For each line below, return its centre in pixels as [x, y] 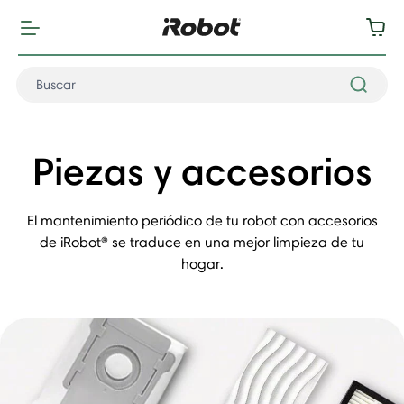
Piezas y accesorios [202, 171]
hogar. [202, 264]
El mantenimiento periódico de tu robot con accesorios [202, 220]
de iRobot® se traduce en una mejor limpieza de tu [202, 242]
